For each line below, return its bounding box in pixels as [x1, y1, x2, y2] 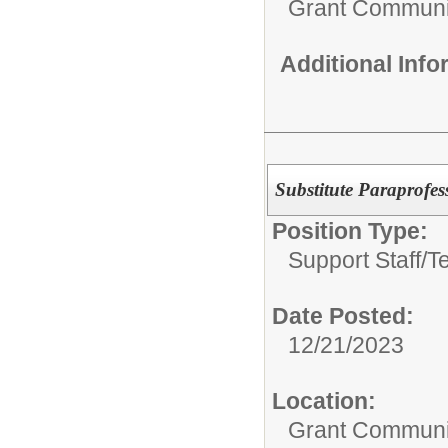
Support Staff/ [288, 247, 427, 273]
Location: [272, 388, 376, 414]
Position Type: [272, 218, 428, 244]
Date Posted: [272, 303, 414, 329]
